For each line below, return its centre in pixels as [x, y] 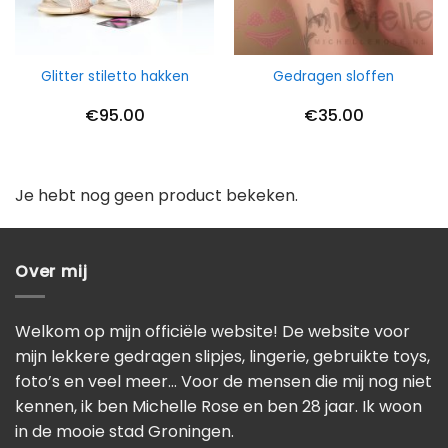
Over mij [51, 272]
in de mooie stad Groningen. [124, 431]
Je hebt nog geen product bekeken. [156, 195]
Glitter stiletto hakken [114, 76]
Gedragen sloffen [333, 76]
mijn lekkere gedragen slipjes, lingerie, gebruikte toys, [222, 356]
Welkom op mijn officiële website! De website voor [212, 331]
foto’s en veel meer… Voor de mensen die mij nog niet [223, 381]
